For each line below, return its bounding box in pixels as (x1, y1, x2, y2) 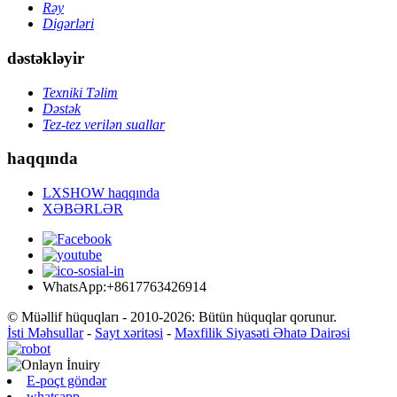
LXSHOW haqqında (43, 184, 160, 200)
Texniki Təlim (43, 84, 118, 100)
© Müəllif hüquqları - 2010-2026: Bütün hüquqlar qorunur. (7, 308, 337, 324)
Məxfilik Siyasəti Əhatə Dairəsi (175, 324, 350, 340)
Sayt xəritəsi (95, 324, 163, 340)
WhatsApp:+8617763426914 (43, 278, 206, 294)
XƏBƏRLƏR (43, 200, 123, 216)
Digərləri (43, 16, 94, 32)
